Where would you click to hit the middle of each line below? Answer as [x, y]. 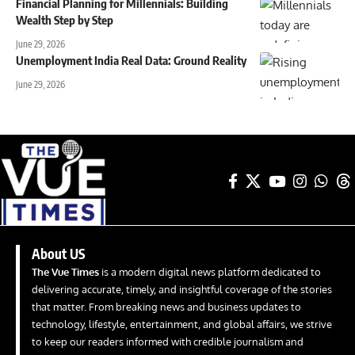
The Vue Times [65, 271]
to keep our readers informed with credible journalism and [168, 341]
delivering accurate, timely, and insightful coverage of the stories [182, 289]
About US [58, 253]
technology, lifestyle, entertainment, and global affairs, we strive [182, 324]
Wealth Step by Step [65, 19]
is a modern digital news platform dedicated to [210, 271]
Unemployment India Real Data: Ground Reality [131, 60]
